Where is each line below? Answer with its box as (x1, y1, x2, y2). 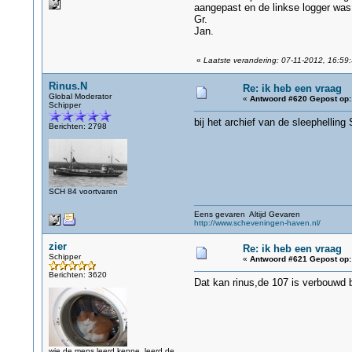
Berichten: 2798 (48, 122, 107, 130)
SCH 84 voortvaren (48, 187, 118, 196)
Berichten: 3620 (48, 270, 107, 279)
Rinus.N (48, 80, 87, 92)
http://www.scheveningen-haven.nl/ (193, 218, 321, 227)
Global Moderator (48, 92, 112, 101)
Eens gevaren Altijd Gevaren (193, 210, 300, 218)
